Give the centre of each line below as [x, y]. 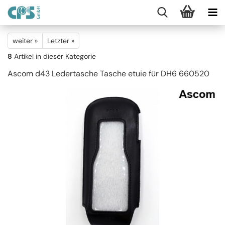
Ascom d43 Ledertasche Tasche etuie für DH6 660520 [108, 74]
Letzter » [61, 41]
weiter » [25, 41]
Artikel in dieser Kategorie [54, 56]
